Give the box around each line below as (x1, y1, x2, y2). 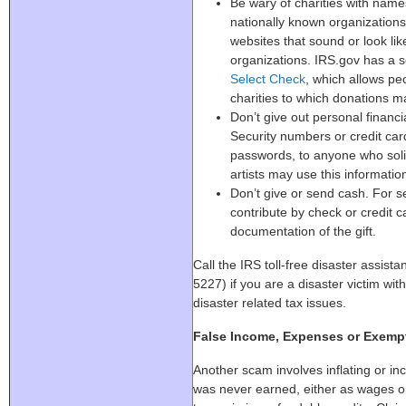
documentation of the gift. (229, 224, 376, 238)
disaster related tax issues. (193, 295, 346, 310)
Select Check (229, 72, 305, 86)
